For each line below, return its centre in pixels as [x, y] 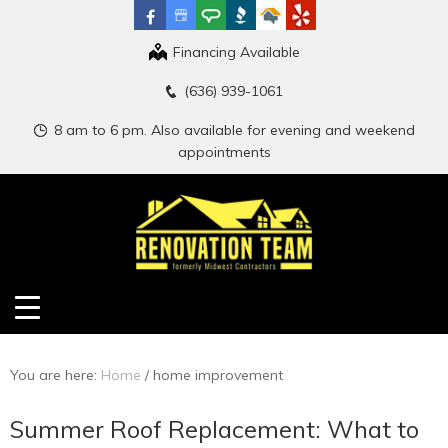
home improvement [218, 375]
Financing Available [236, 52]
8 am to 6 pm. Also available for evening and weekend [234, 130]
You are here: [55, 375]
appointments [224, 152]
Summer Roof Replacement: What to [214, 429]
